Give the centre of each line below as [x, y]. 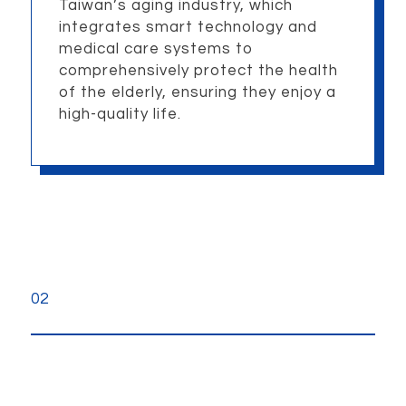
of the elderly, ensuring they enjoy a [197, 92]
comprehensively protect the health [198, 70]
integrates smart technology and [188, 27]
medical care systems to [156, 48]
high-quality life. [120, 114]
